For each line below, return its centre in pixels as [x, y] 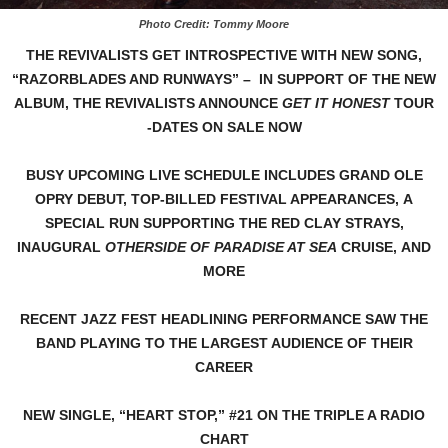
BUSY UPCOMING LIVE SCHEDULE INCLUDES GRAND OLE [224, 175]
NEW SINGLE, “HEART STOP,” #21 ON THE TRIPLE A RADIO [224, 415]
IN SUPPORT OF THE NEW [347, 79]
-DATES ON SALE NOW [224, 127]
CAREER [224, 367]
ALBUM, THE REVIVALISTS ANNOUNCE [148, 103]
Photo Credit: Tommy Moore [213, 24]
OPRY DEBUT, [81, 199]
